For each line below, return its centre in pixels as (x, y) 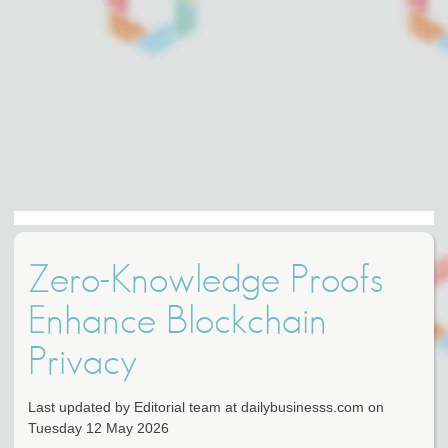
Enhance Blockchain (177, 322)
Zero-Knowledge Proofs (205, 281)
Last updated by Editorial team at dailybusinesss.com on (206, 407)
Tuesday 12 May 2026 (98, 428)
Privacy (82, 363)
